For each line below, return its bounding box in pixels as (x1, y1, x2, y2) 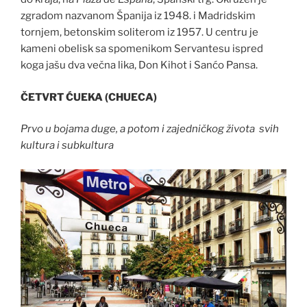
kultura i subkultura (21, 139, 114, 152)
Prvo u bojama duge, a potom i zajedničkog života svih (21, 123, 281, 136)
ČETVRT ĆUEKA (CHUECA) (21, 90, 157, 103)
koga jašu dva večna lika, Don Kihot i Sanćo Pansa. (21, 59, 258, 72)
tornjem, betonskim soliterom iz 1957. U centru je (21, 26, 258, 39)
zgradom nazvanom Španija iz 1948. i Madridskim (21, 10, 256, 23)
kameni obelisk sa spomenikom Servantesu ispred (21, 42, 263, 56)
